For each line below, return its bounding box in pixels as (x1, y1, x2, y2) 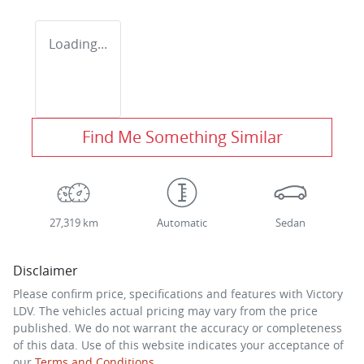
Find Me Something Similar (81, 125, 283, 148)
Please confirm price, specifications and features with (13, 285, 306, 301)
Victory (306, 285, 343, 301)
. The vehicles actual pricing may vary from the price (32, 302, 318, 318)
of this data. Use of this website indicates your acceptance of (13, 336, 344, 353)
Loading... (49, 34, 107, 53)
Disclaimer (13, 261, 78, 279)
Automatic (156, 215, 207, 230)
